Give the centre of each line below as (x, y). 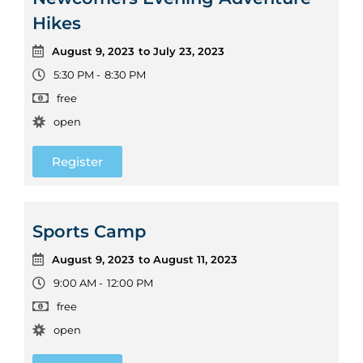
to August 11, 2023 (188, 259)
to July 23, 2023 (181, 51)
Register (77, 161)
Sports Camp (89, 231)
